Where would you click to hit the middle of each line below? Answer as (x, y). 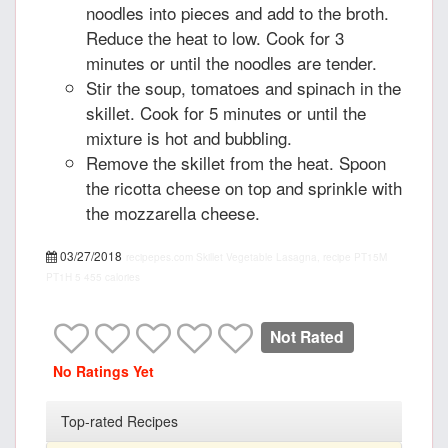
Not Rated (307, 337)
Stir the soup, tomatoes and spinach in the (243, 88)
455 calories (112, 277)
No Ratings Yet (103, 371)
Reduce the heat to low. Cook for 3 (215, 38)
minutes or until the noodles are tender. (231, 63)
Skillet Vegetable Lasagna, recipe (273, 257)
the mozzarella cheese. (173, 213)
